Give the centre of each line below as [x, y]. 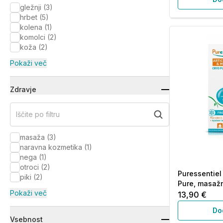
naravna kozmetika [51, 147]
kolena [31, 27]
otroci [29, 167]
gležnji [31, 7]
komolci [33, 37]
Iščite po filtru [38, 114]
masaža [32, 137]
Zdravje [23, 89]
